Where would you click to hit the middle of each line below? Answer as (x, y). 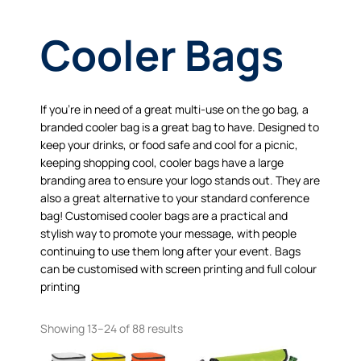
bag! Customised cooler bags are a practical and (164, 216)
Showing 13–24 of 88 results (112, 329)
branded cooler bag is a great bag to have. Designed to (180, 127)
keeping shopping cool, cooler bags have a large (162, 163)
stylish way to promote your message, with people (168, 234)
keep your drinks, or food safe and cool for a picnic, (169, 145)
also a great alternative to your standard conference (175, 198)
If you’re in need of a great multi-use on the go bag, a (174, 110)
